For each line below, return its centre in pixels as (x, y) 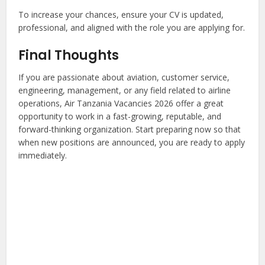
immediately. (43, 156)
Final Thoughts (69, 56)
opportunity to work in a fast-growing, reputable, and (120, 117)
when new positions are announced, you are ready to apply (132, 143)
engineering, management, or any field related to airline (125, 91)
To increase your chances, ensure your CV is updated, (121, 15)
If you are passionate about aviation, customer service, (124, 77)
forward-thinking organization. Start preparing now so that (130, 130)
